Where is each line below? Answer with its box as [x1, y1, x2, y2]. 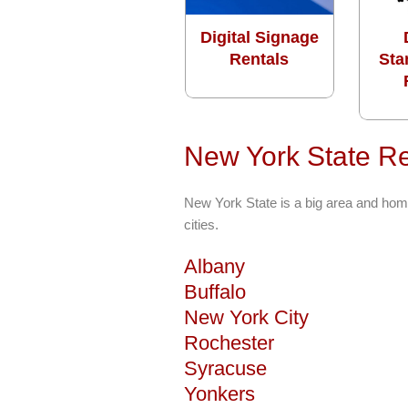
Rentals [229, 49, 290, 68]
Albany [184, 254, 245, 278]
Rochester [184, 331, 274, 354]
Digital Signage [199, 27, 319, 46]
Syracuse [184, 356, 267, 380]
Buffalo [184, 280, 246, 303]
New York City [184, 305, 309, 329]
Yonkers [184, 382, 255, 405]
